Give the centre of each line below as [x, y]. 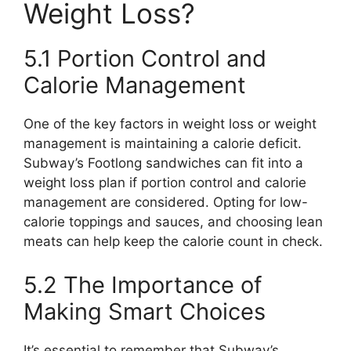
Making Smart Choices [145, 311]
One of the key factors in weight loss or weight [170, 124]
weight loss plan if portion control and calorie [165, 183]
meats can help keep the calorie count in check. [173, 241]
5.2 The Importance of [143, 284]
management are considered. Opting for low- [166, 202]
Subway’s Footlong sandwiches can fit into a [163, 163]
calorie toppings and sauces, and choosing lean [173, 222]
